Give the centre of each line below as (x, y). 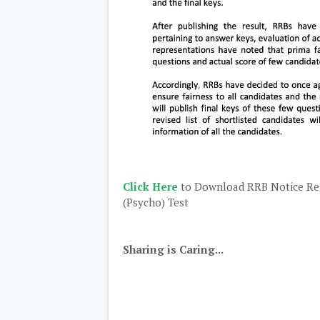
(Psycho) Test (156, 202)
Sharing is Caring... (173, 250)
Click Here (150, 187)
